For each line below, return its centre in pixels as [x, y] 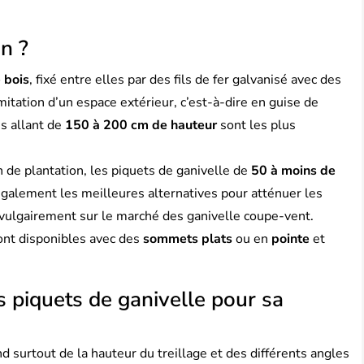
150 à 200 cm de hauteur [141, 125]
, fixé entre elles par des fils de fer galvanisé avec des [185, 80]
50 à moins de [293, 171]
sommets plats [188, 239]
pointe [290, 239]
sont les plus [256, 125]
